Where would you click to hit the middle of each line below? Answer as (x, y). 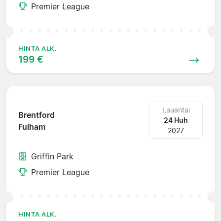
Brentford (37, 115)
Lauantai (176, 110)
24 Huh (176, 120)
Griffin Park (52, 156)
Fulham (32, 127)
